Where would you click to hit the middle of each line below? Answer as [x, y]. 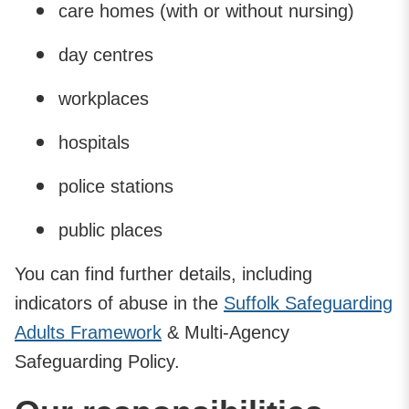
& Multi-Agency [225, 332]
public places [110, 230]
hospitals [94, 142]
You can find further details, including [163, 273]
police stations [116, 186]
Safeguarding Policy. [97, 361]
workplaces [104, 98]
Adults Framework [88, 332]
